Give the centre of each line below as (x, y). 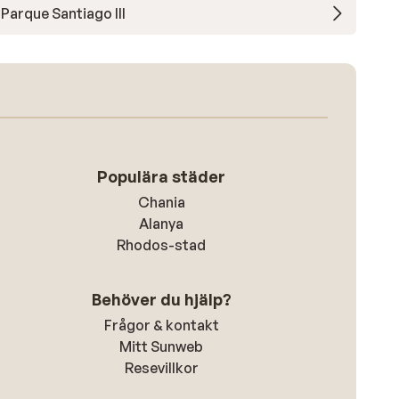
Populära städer (162, 176)
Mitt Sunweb (162, 346)
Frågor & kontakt (161, 325)
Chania (161, 202)
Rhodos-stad (162, 245)
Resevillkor (161, 368)
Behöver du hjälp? (161, 299)
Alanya (162, 224)
